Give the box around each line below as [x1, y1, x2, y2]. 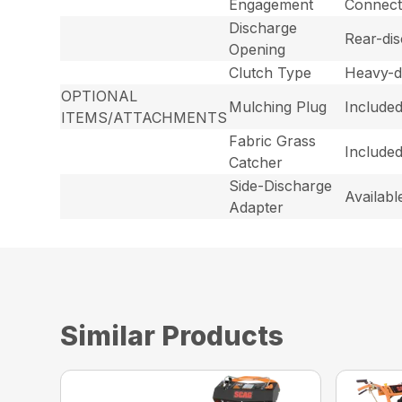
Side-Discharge [229, 176, 333, 195]
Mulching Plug [229, 97, 328, 116]
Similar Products [60, 319, 284, 352]
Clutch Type [229, 63, 312, 82]
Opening [229, 39, 286, 58]
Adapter [229, 197, 284, 216]
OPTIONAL [61, 86, 138, 105]
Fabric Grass [229, 131, 317, 150]
